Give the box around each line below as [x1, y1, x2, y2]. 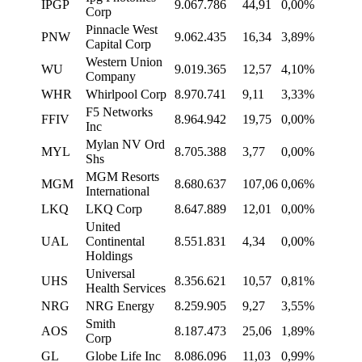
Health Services [86, 281, 166, 296]
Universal [86, 267, 135, 281]
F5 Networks [86, 105, 153, 120]
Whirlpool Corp [86, 87, 166, 102]
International [86, 184, 149, 199]
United [86, 220, 120, 234]
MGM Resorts [86, 170, 159, 184]
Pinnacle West [86, 23, 158, 37]
